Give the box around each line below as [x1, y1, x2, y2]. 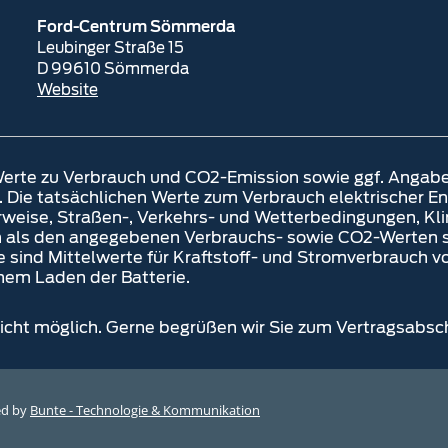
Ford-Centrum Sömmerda [37, 20, 236, 35]
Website [37, 81, 98, 99]
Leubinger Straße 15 [37, 39, 184, 57]
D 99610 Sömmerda [37, 60, 189, 78]
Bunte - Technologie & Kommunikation [30, 401, 260, 419]
